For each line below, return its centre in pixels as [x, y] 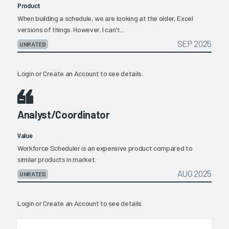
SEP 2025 [194, 44]
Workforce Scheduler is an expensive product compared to [105, 148]
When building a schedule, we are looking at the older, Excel [105, 18]
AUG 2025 [194, 174]
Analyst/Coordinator [64, 115]
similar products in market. [57, 159]
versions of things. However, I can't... [71, 30]
